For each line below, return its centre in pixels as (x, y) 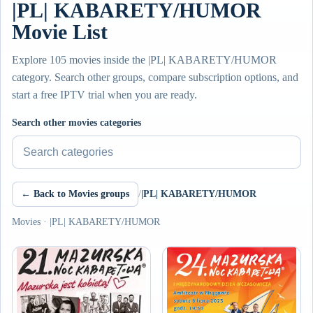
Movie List (60, 32)
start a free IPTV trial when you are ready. (104, 95)
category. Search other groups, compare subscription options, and (155, 77)
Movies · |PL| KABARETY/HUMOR (86, 222)
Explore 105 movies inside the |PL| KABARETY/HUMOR (144, 60)
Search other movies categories (77, 123)
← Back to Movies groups (75, 194)
